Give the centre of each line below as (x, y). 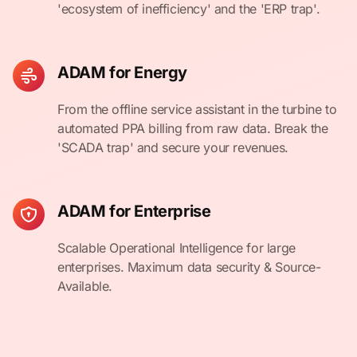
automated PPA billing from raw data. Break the (193, 128)
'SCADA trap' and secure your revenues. (173, 147)
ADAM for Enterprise (134, 211)
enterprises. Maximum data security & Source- (189, 267)
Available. (85, 286)
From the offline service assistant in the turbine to (197, 109)
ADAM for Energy (122, 73)
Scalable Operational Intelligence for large (177, 248)
